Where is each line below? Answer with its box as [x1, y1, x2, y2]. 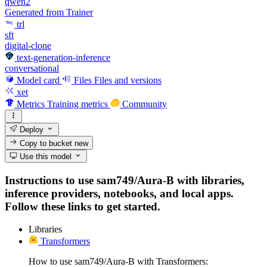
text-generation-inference [17, 52, 110, 63]
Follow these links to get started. [5, 200, 160, 213]
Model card [17, 74, 60, 85]
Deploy [17, 125, 44, 135]
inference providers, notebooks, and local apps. [5, 187, 234, 200]
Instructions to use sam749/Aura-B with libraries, [5, 173, 244, 187]
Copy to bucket [17, 138, 75, 148]
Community [122, 98, 167, 109]
